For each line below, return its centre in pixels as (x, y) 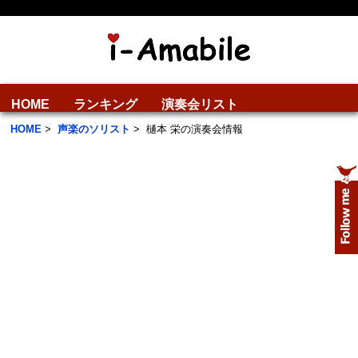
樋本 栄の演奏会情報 (195, 129)
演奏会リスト (200, 104)
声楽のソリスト (94, 129)
